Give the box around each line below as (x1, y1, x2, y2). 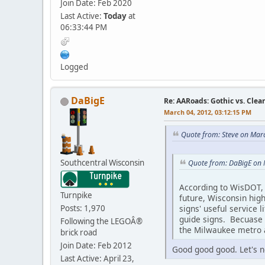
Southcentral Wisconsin (60, 157, 144, 169)
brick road (60, 227, 97, 238)
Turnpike (60, 190, 92, 201)
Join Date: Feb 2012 (60, 240, 132, 251)
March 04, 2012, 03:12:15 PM (164, 108, 251, 117)
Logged (60, 62, 88, 73)
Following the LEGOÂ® (60, 216, 143, 227)
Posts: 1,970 (60, 203, 105, 214)
